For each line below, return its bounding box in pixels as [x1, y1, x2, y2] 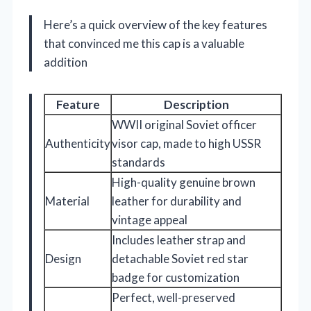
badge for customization [112, 269, 239, 285]
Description [163, 96, 229, 112]
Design [45, 251, 81, 266]
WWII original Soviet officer [112, 117, 257, 132]
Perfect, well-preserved [112, 289, 235, 305]
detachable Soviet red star [112, 251, 249, 266]
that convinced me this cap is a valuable [44, 35, 244, 51]
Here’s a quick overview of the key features [44, 17, 267, 32]
